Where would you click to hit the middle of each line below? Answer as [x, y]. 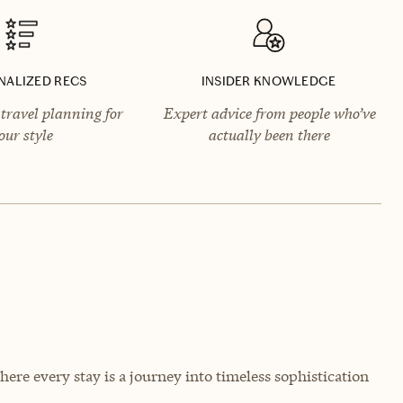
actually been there [269, 134]
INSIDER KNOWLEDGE [269, 81]
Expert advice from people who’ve [269, 113]
